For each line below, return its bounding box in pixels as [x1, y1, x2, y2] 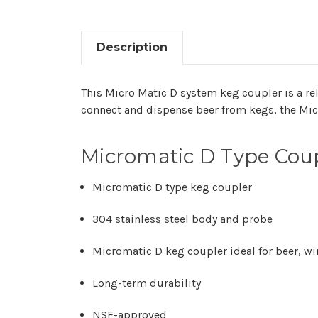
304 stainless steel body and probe [92, 212, 273, 226]
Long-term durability [92, 275, 202, 290]
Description [97, 40, 168, 54]
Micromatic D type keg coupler [92, 180, 253, 194]
